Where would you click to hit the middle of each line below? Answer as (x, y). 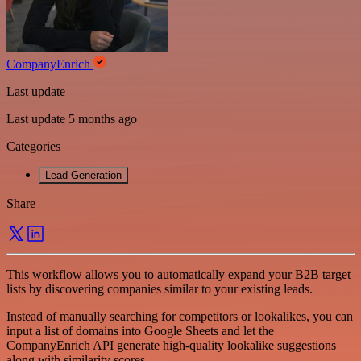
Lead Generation (83, 175)
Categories (33, 146)
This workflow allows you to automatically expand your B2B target (178, 274)
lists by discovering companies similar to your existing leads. (160, 288)
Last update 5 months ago (72, 118)
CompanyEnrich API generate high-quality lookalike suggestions (171, 345)
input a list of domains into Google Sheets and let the (140, 330)
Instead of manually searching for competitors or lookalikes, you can (180, 316)
